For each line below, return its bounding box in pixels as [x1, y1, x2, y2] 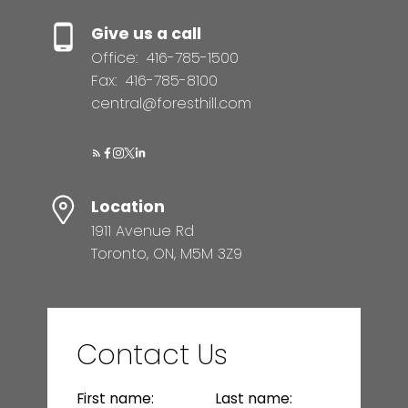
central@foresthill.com [90, 92, 251, 114]
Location [90, 195, 165, 218]
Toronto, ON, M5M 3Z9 [90, 242, 242, 264]
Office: [90, 46, 142, 68]
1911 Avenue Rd [90, 219, 194, 241]
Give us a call [90, 22, 201, 45]
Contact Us [76, 336, 228, 374]
